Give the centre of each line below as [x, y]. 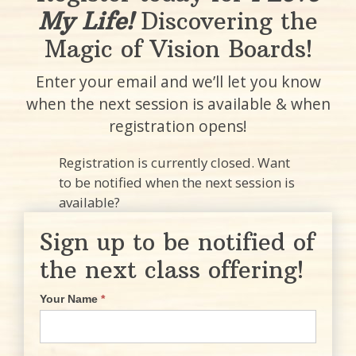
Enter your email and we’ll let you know [178, 81]
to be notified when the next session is [177, 182]
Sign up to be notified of [177, 242]
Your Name [70, 299]
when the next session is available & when [178, 103]
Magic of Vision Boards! [178, 48]
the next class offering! [172, 269]
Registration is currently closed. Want [174, 162]
